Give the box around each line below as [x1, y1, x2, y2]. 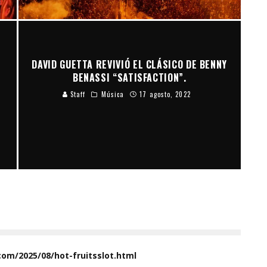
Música [101, 89, 125, 99]
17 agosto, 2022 [139, 89, 191, 99]
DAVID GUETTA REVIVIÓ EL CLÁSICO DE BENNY [32, 57, 228, 72]
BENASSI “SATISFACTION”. [72, 70, 187, 85]
